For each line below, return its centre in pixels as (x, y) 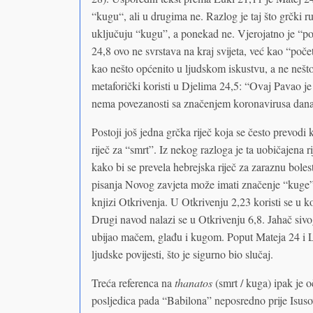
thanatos (193, 282)
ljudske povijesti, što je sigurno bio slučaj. (182, 254)
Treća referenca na (133, 282)
